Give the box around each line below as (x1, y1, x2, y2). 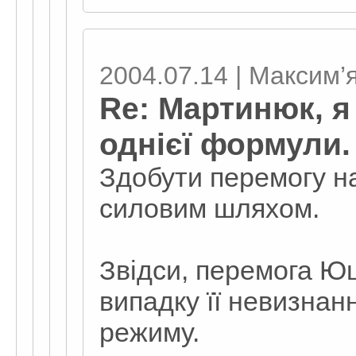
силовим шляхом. (99, 193, 319, 223)
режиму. (99, 317, 199, 347)
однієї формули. (99, 126, 350, 161)
